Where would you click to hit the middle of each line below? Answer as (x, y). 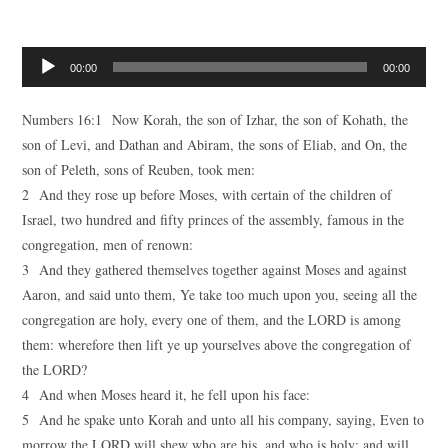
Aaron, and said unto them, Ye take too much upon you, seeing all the (220, 294)
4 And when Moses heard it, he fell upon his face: (166, 394)
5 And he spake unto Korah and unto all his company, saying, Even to (223, 419)
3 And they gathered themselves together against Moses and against (215, 269)
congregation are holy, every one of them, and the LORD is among (212, 319)
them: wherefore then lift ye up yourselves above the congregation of (217, 344)
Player (39, 83)
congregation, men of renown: (108, 244)
